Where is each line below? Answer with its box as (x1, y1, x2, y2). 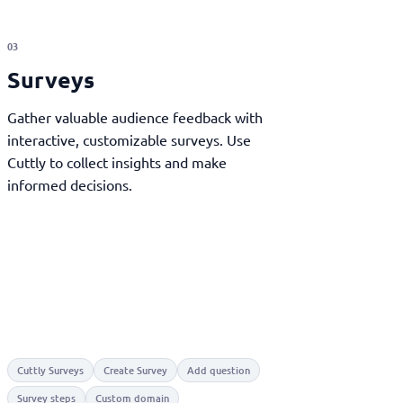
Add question (186, 363, 250, 378)
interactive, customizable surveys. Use (6, 130, 251, 148)
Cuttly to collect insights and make (6, 153, 227, 171)
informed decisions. (6, 175, 132, 193)
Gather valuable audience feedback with (6, 108, 263, 126)
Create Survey (103, 363, 167, 378)
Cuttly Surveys (16, 363, 84, 378)
